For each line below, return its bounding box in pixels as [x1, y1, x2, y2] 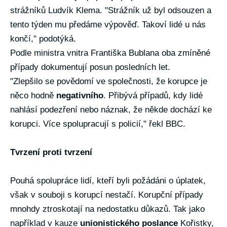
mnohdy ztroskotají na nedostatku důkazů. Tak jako [10, 204, 205, 214]
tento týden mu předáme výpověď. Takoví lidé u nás [10, 20, 206, 29]
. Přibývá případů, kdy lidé [103, 91, 203, 100]
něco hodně [10, 91, 56, 100]
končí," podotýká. [10, 34, 76, 44]
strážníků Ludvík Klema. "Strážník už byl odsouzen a [10, 6, 211, 15]
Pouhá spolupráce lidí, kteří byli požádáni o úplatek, [10, 176, 206, 185]
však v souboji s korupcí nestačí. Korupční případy [10, 190, 203, 200]
